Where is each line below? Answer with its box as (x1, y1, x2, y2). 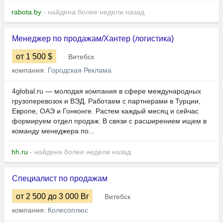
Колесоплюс (48, 206, 88, 215)
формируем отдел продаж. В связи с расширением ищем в (12, 117, 207, 125)
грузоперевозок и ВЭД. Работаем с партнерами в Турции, (12, 97, 201, 106)
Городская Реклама (48, 66, 111, 75)
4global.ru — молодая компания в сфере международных (12, 87, 201, 96)
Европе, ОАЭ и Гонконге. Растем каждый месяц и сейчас (12, 107, 199, 115)
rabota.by (11, 8, 41, 16)
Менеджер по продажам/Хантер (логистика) (12, 34, 174, 43)
